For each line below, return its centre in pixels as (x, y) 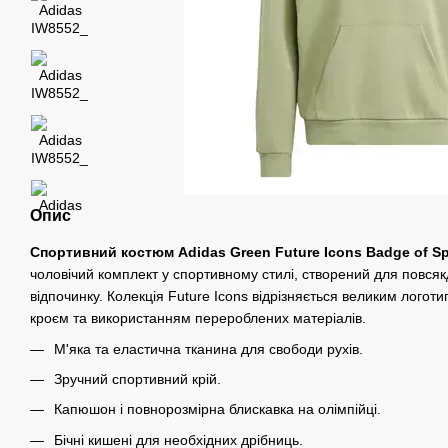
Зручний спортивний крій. (137, 379)
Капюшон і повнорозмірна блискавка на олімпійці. (217, 409)
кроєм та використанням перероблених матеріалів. (198, 318)
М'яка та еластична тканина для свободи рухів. (208, 348)
